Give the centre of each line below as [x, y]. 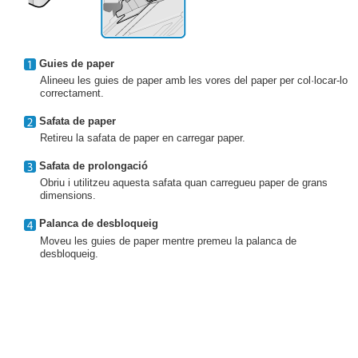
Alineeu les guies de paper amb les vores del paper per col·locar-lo [194, 81]
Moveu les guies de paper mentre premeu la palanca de [168, 241]
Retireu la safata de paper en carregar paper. [143, 138]
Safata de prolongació [93, 166]
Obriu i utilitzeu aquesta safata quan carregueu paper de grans [184, 183]
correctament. [72, 93]
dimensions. [68, 196]
